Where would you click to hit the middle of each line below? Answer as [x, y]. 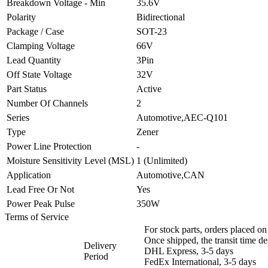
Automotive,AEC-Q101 [182, 117]
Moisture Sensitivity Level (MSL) [70, 160]
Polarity [21, 17]
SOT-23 [152, 31]
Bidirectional [161, 17]
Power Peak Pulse [41, 203]
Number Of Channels [47, 103]
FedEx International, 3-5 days [200, 261]
